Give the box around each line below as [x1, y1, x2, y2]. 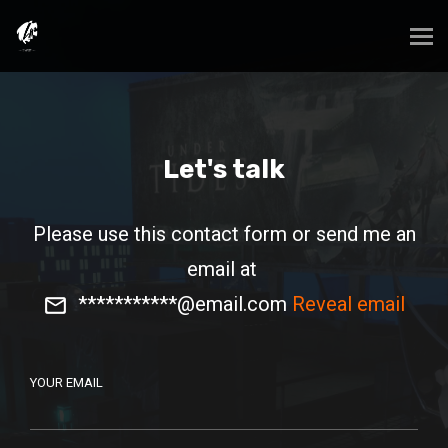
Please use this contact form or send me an [32, 222, 416, 246]
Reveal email [292, 292, 405, 316]
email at [186, 257, 257, 281]
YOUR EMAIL [30, 375, 103, 390]
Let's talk [163, 154, 285, 185]
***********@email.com [78, 292, 292, 316]
